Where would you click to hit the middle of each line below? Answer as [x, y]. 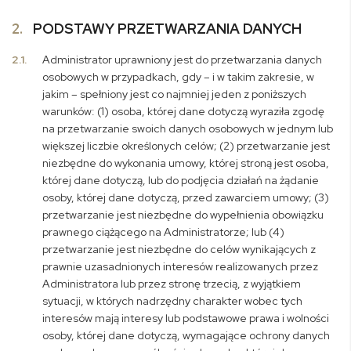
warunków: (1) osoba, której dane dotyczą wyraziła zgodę [184, 111]
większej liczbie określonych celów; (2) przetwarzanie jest [186, 146]
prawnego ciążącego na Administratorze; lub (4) [164, 232]
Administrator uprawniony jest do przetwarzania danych [183, 60]
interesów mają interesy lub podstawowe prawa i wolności [186, 318]
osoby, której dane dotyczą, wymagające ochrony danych [186, 335]
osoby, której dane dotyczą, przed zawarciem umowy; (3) [186, 197]
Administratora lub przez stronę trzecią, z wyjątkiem [172, 284]
